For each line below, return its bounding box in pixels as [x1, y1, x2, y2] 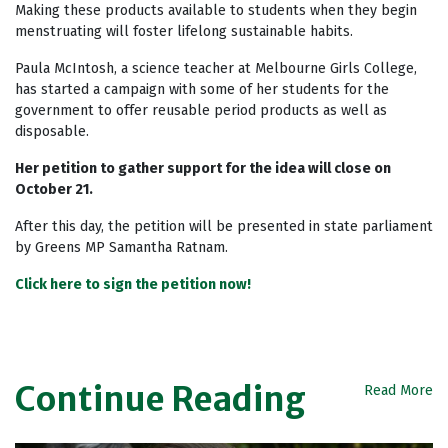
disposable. [15, 122, 89, 140]
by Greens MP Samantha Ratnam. [15, 238, 228, 256]
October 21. [15, 180, 93, 198]
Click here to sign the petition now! [15, 275, 251, 293]
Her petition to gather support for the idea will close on [15, 159, 391, 177]
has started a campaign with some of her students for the [15, 80, 389, 98]
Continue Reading [15, 378, 306, 420]
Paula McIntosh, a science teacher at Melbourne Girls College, [15, 59, 417, 77]
